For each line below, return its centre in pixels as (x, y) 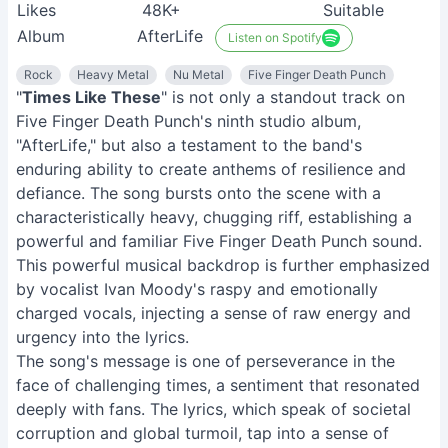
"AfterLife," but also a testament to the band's (189, 145)
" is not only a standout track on (283, 97)
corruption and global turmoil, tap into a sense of (202, 433)
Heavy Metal (113, 74)
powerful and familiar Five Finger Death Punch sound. (219, 241)
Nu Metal (198, 74)
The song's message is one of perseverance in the (205, 361)
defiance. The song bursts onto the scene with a (198, 193)
